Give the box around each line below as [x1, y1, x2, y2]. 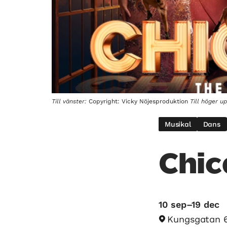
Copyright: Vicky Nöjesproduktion [87, 97, 190, 105]
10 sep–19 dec [159, 199, 219, 210]
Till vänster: [52, 97, 87, 105]
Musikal [165, 120, 191, 128]
